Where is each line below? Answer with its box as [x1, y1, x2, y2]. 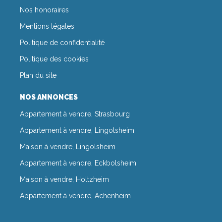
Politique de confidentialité [20, 38, 105, 47]
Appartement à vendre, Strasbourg [20, 110, 130, 118]
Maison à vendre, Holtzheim [20, 175, 109, 183]
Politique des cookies [20, 55, 89, 63]
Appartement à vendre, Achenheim [20, 191, 131, 200]
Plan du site [20, 71, 56, 79]
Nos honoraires [20, 5, 69, 14]
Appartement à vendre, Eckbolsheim [20, 159, 136, 167]
